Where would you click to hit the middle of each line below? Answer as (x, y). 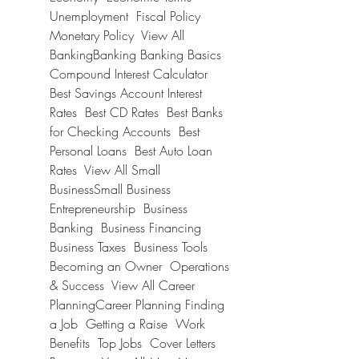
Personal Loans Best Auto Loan (131, 151)
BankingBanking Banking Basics (135, 54)
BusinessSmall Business (110, 189)
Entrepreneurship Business (119, 208)
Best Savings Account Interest (126, 93)
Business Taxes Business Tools (129, 247)
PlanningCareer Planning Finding (137, 305)
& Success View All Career (122, 285)
